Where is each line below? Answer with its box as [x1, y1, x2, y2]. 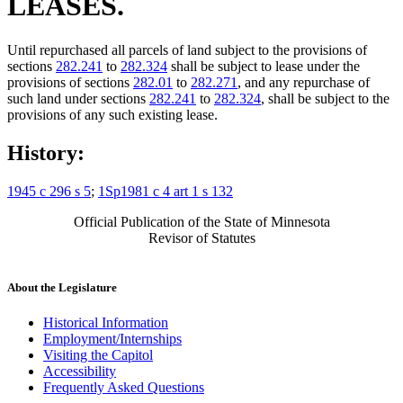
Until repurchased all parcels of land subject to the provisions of [7, 41, 367, 58]
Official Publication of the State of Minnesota [73, 213, 330, 229]
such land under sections [7, 90, 149, 106]
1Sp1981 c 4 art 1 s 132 [98, 183, 233, 199]
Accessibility [43, 363, 116, 379]
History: [7, 140, 85, 165]
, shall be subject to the [261, 90, 390, 106]
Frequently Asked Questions [43, 379, 204, 395]
